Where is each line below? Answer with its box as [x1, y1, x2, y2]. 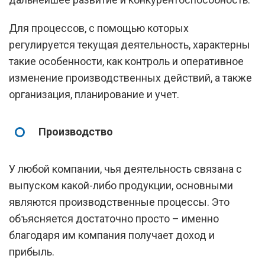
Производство [38, 125, 113, 138]
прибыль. [9, 245, 54, 258]
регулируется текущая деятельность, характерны [9, 38, 250, 51]
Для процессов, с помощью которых [9, 22, 189, 34]
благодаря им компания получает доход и [9, 229, 215, 241]
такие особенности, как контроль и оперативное [9, 55, 244, 67]
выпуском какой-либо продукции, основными [9, 179, 233, 192]
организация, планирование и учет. [9, 88, 179, 101]
